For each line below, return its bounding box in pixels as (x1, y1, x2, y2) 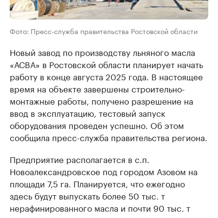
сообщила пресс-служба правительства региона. (10, 130, 207, 144)
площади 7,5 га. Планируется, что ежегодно (10, 177, 185, 190)
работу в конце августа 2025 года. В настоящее (10, 70, 203, 83)
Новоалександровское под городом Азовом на (10, 164, 198, 178)
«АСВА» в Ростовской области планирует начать (10, 57, 203, 71)
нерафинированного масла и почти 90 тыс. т (10, 201, 190, 214)
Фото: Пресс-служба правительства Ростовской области (10, 25, 198, 36)
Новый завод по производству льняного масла (10, 45, 195, 58)
